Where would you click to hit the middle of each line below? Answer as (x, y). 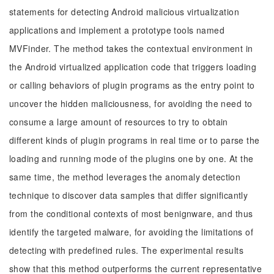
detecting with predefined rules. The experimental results (126, 250)
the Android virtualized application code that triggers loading (133, 67)
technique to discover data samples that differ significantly (129, 195)
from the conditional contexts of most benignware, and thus (131, 213)
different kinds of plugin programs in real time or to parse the (135, 140)
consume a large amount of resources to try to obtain (119, 122)
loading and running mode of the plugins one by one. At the (131, 158)
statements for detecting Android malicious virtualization (124, 12)
